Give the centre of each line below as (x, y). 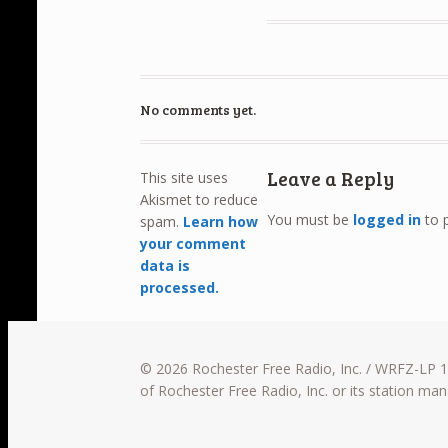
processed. (180, 287)
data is (165, 265)
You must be (310, 220)
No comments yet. (198, 109)
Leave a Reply (331, 177)
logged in (387, 220)
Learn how (221, 221)
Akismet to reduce (199, 199)
